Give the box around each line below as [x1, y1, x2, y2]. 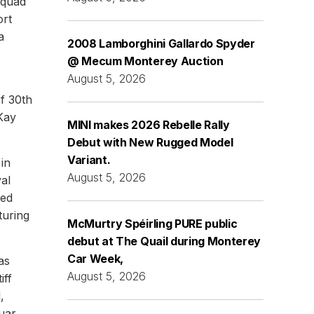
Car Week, [67, 252, 124, 266]
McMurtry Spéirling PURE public [67, 217, 238, 231]
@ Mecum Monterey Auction [67, 54, 224, 68]
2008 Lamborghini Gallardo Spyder [67, 36, 255, 50]
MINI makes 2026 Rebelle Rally [67, 118, 230, 132]
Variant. [67, 153, 111, 167]
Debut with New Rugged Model [67, 135, 233, 149]
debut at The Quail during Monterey [67, 234, 261, 248]
